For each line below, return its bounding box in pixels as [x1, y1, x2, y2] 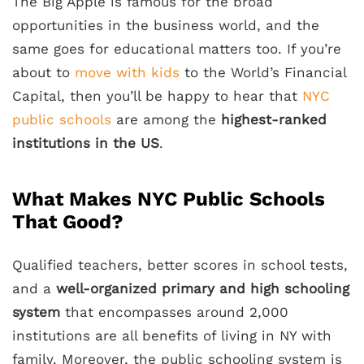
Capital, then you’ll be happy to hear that [12, 88, 302, 104]
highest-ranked [221, 111, 327, 128]
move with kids [75, 64, 180, 80]
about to [12, 64, 75, 80]
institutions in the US [12, 135, 159, 151]
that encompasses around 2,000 [60, 304, 288, 320]
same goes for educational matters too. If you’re [12, 41, 341, 57]
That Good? [12, 210, 123, 233]
